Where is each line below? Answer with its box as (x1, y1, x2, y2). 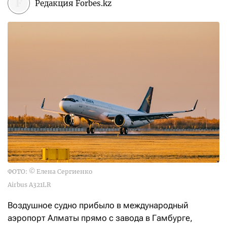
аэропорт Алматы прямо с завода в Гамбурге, (8, 213, 193, 223)
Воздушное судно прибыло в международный (8, 200, 188, 211)
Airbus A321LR (8, 181, 51, 189)
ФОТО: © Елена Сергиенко (8, 168, 92, 176)
